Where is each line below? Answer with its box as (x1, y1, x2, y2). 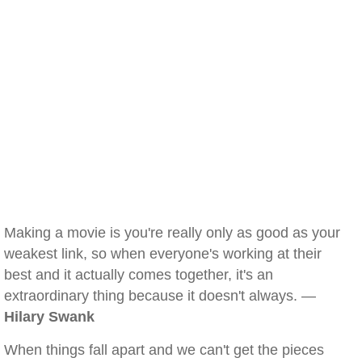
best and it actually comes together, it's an (4, 267, 273, 283)
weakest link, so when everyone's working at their (4, 246, 322, 262)
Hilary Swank (4, 309, 95, 325)
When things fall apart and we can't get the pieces (4, 342, 324, 358)
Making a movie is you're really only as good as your (4, 225, 340, 241)
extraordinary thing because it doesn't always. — (4, 288, 316, 304)
